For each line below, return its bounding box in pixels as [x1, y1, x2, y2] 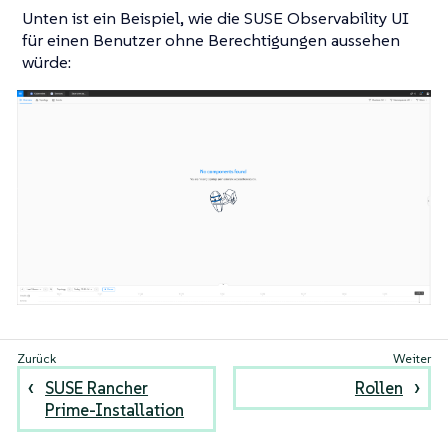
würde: [22, 50, 71, 73]
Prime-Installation [45, 399, 185, 422]
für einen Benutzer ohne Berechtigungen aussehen [22, 28, 400, 51]
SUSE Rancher [45, 377, 149, 400]
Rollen [354, 377, 403, 400]
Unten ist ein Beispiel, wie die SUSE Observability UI [22, 6, 409, 29]
